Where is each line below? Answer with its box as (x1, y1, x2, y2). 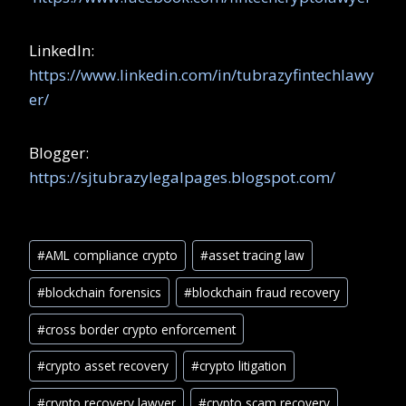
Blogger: (29, 142, 89, 164)
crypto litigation (199, 357, 287, 375)
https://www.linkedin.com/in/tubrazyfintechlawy (29, 64, 374, 86)
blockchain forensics (45, 284, 162, 302)
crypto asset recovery (45, 357, 169, 375)
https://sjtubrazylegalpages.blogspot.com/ (29, 167, 335, 188)
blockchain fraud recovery (192, 284, 341, 302)
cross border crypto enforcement (45, 320, 237, 338)
